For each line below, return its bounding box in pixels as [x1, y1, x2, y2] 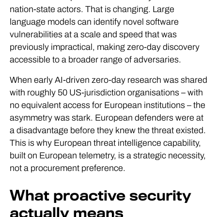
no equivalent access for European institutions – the [10, 100, 205, 110]
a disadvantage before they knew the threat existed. [10, 125, 206, 135]
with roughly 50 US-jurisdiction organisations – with [10, 88, 203, 97]
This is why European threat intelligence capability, [10, 138, 201, 148]
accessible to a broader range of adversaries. [10, 55, 181, 64]
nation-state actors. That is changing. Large [10, 4, 174, 14]
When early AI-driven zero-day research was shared [10, 75, 207, 85]
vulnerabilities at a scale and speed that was [10, 30, 177, 39]
